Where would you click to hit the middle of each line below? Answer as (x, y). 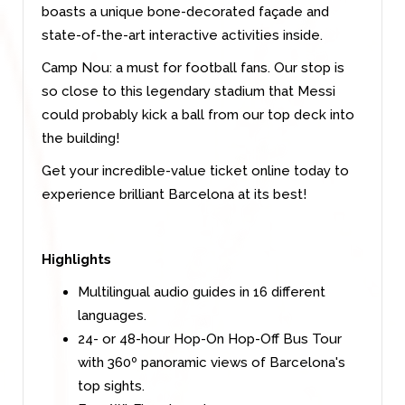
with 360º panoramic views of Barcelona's (212, 362)
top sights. (111, 386)
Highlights (76, 259)
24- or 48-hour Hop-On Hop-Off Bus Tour (210, 339)
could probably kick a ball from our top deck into (198, 114)
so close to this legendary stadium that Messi (188, 91)
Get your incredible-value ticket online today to (195, 170)
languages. (112, 315)
